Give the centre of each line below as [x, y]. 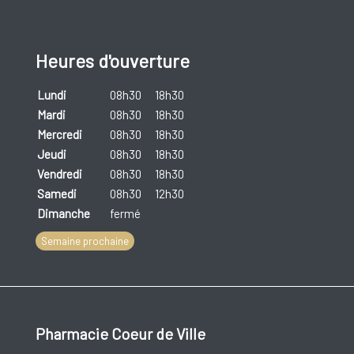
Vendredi [59, 174]
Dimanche [63, 214]
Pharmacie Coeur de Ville [120, 334]
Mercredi [59, 135]
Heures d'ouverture [112, 61]
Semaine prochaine [85, 241]
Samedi [56, 194]
